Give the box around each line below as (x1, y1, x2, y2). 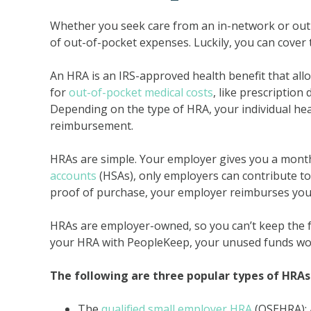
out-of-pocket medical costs (69, 85, 213, 100)
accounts (50, 168, 96, 183)
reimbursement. (50, 118, 133, 133)
